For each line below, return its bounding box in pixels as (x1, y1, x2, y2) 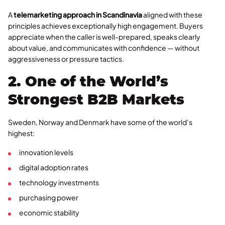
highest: (8, 129, 35, 138)
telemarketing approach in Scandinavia (14, 10, 142, 20)
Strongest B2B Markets (8, 91, 184, 108)
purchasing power (19, 193, 78, 202)
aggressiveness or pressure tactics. (8, 54, 124, 64)
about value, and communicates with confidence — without (8, 43, 199, 53)
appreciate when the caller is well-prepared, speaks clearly (8, 32, 200, 42)
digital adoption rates (19, 163, 88, 172)
